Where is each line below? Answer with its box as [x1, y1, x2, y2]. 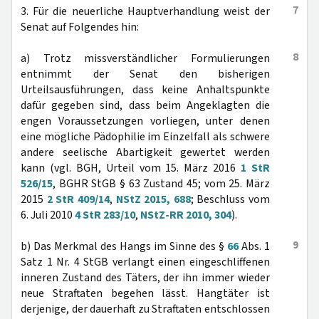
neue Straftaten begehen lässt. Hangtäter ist [21, 286, 270, 301]
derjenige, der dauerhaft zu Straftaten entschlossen [21, 301, 270, 317]
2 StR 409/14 [46, 192, 110, 207]
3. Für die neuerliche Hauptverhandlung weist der [21, 4, 270, 19]
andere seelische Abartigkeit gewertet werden [21, 145, 270, 160]
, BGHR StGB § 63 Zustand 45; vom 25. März [53, 176, 270, 192]
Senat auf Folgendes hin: [21, 19, 139, 35]
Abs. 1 [239, 239, 270, 254]
